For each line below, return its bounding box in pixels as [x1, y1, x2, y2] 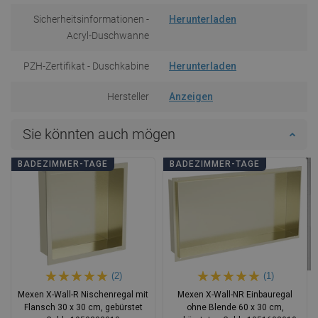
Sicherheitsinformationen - [33, 13, 149, 25]
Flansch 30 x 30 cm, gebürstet [23, 302, 143, 312]
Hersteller [107, 90, 149, 102]
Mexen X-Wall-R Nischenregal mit [18, 289, 148, 300]
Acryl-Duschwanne [67, 29, 149, 41]
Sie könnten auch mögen [23, 125, 175, 143]
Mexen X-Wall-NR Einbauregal [177, 289, 292, 300]
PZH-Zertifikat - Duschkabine [23, 60, 149, 72]
